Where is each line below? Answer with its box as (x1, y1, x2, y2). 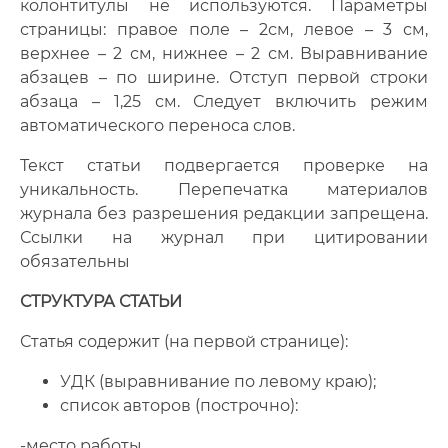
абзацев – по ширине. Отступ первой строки (20, 68, 428, 87)
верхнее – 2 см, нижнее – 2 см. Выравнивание (20, 44, 428, 63)
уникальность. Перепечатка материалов (20, 180, 428, 199)
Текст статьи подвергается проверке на (20, 156, 428, 175)
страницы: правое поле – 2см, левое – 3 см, (20, 20, 428, 39)
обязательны (20, 252, 130, 271)
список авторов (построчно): (60, 396, 298, 415)
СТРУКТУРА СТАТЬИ (20, 292, 182, 311)
